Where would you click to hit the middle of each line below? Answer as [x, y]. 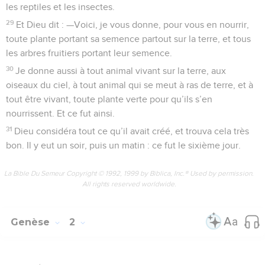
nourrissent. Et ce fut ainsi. [60, 113]
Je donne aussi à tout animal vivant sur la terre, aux [121, 71]
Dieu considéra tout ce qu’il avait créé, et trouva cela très [132, 131]
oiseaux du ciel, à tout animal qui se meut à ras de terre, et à [130, 85]
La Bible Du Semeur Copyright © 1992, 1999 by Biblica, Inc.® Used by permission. [129, 173]
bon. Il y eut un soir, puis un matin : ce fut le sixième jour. [123, 145]
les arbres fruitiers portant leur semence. [89, 53]
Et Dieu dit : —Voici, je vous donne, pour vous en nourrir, [133, 25]
